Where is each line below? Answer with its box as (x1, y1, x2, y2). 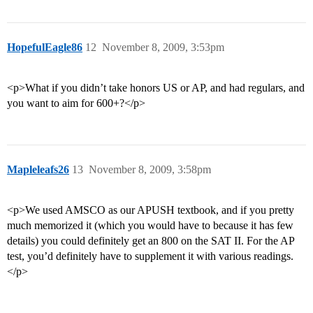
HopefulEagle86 (7, 41, 82, 54)
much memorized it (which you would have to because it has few (7, 219, 293, 232)
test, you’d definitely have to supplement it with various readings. (7, 250, 293, 263)
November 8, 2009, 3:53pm (102, 41, 224, 54)
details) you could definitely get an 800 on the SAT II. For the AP (7, 235, 294, 247)
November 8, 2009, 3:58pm (89, 163, 211, 176)
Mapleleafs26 (7, 163, 69, 176)
